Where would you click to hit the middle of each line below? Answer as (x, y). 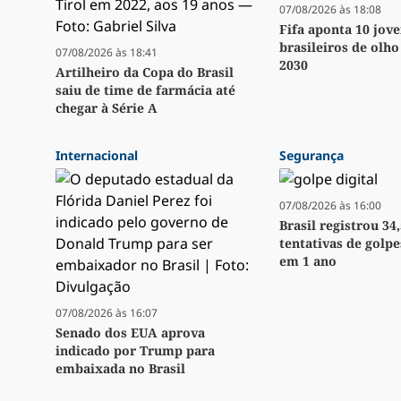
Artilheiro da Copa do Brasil (145, 73)
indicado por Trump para (135, 351)
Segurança (311, 156)
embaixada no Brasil (120, 369)
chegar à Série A (107, 108)
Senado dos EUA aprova (130, 333)
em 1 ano (308, 261)
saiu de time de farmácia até (145, 90)
